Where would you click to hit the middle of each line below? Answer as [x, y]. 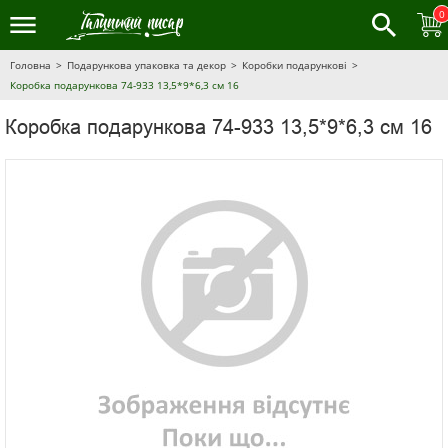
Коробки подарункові [294, 65]
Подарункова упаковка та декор [146, 65]
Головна [30, 65]
